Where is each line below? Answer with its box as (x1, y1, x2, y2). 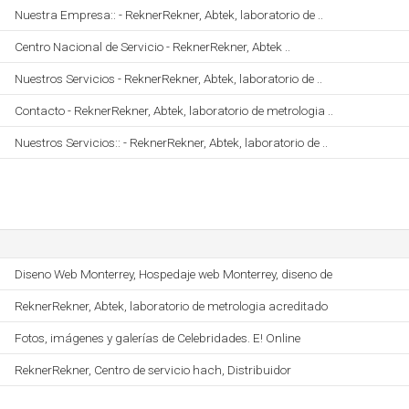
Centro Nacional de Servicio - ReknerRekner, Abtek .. (15, 39, 290, 54)
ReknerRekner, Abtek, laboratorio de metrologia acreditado (15, 299, 328, 313)
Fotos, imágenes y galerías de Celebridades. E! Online (15, 330, 300, 345)
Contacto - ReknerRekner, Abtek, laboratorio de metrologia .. (15, 103, 333, 118)
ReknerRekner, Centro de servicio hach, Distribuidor (15, 362, 291, 377)
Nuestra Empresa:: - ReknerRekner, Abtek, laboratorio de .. (15, 7, 323, 22)
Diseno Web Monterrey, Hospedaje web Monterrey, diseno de (15, 267, 332, 281)
